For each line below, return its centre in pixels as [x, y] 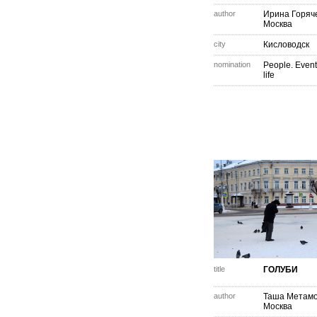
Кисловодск [286, 45]
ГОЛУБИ [281, 270]
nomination [232, 64]
